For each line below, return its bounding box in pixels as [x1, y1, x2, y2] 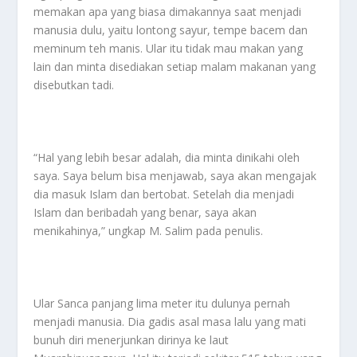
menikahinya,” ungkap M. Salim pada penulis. [33, 222, 264, 238]
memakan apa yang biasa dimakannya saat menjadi [33, 4, 302, 20]
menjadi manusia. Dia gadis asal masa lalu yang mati [33, 313, 307, 329]
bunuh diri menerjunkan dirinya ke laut [33, 331, 229, 347]
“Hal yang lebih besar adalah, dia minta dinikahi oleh [33, 149, 300, 165]
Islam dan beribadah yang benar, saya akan [33, 204, 257, 220]
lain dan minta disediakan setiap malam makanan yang [33, 59, 316, 75]
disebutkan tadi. [33, 77, 115, 93]
